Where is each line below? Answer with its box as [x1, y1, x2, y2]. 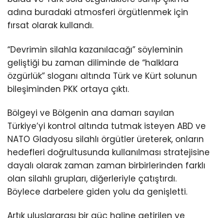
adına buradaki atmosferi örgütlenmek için [7, 6, 188, 18]
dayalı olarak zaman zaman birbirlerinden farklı [7, 159, 205, 171]
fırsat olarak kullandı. [7, 19, 93, 32]
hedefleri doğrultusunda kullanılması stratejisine [7, 146, 210, 158]
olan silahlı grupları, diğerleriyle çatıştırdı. [7, 172, 177, 184]
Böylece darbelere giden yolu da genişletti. [7, 185, 187, 198]
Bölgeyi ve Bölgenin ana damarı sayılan [7, 107, 174, 119]
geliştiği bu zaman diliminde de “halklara [7, 56, 179, 69]
